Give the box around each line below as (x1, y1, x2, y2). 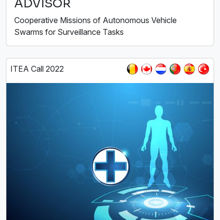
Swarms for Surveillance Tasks (14, 27, 124, 37)
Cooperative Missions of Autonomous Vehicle (14, 15, 177, 26)
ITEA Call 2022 (10, 64, 64, 74)
